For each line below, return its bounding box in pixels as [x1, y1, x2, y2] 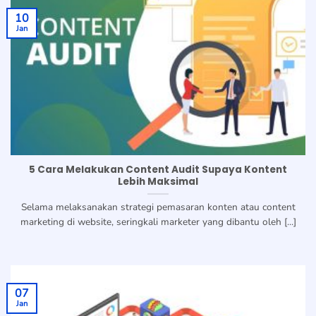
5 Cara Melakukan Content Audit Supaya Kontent [29, 163, 287, 177]
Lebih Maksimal [118, 175, 198, 189]
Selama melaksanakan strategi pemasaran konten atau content [20, 200, 296, 214]
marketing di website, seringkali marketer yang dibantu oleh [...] [20, 215, 296, 229]
